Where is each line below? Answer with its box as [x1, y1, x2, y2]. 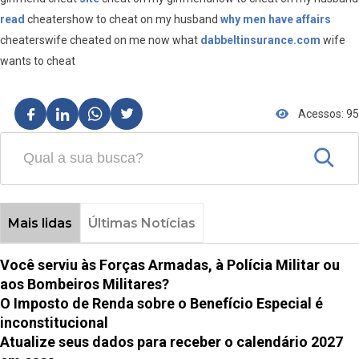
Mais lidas [7, 215, 72, 231]
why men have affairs [220, 13, 331, 26]
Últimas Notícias [87, 215, 196, 231]
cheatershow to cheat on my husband [25, 13, 220, 26]
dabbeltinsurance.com [200, 34, 321, 47]
